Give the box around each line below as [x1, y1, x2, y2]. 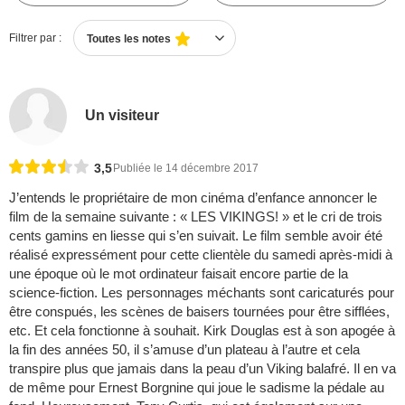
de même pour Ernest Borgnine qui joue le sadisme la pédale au [9, 380, 384, 396]
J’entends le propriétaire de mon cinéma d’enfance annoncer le [9, 190, 377, 206]
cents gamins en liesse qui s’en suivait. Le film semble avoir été [9, 228, 382, 244]
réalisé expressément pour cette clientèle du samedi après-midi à [9, 247, 392, 263]
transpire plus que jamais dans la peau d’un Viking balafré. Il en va [9, 361, 396, 377]
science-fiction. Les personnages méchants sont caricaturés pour [9, 285, 394, 301]
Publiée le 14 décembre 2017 [113, 162, 259, 175]
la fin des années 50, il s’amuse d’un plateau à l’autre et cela [9, 342, 360, 358]
